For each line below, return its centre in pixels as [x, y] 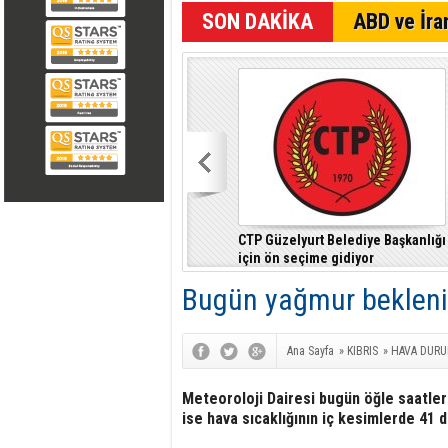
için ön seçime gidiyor [306, 258]
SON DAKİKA [257, 21]
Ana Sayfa [310, 351]
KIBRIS [362, 351]
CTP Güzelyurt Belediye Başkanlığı [342, 240]
